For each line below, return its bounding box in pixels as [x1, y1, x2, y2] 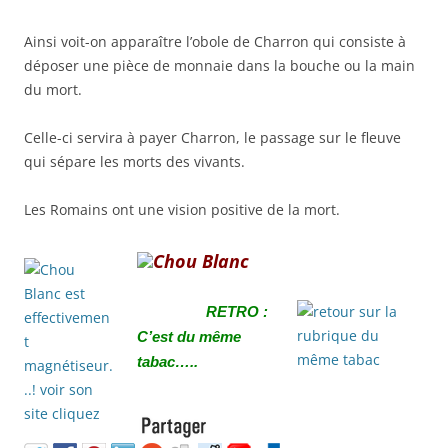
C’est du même [137, 329, 241, 346]
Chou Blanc [153, 249, 249, 274]
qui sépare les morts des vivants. [24, 152, 245, 172]
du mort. [24, 80, 82, 100]
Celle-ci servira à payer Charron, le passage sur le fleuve [24, 128, 401, 148]
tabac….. [137, 354, 198, 371]
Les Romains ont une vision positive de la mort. [24, 200, 340, 220]
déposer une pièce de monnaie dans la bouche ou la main [24, 56, 415, 76]
